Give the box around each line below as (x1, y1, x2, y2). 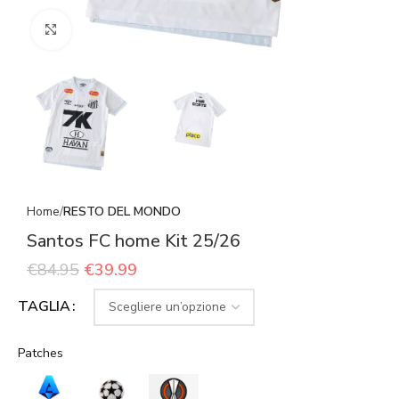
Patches (18, 344, 63, 362)
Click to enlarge (70, 21, 153, 37)
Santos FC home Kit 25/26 (27, 228, 240, 253)
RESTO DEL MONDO (63, 202, 181, 220)
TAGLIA (18, 297, 70, 317)
